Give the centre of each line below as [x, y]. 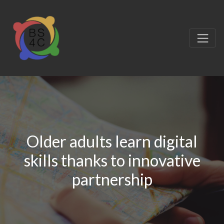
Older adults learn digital [112, 141]
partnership [112, 179]
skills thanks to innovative [112, 160]
